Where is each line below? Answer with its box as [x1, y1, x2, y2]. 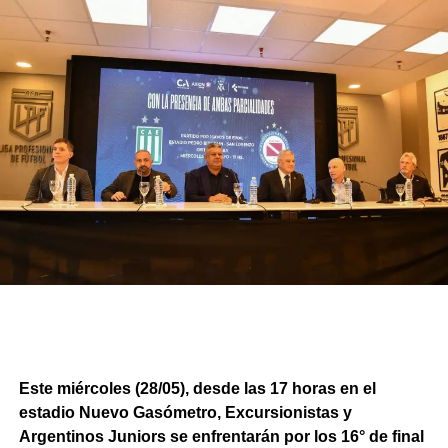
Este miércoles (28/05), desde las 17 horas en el [18, 379, 376, 397]
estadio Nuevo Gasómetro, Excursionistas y [18, 403, 352, 421]
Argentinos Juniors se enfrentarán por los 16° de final [18, 427, 424, 445]
